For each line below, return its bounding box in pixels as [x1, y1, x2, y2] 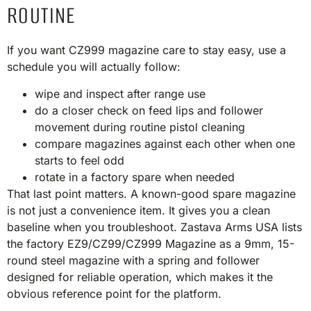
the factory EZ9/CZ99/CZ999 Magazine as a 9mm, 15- [7, 236, 294, 251]
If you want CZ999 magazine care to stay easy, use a [7, 43, 286, 58]
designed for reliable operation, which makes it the [7, 269, 273, 284]
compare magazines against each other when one [35, 136, 295, 151]
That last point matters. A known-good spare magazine [7, 186, 296, 201]
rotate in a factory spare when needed [35, 169, 235, 184]
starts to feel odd [35, 153, 124, 167]
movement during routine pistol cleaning [35, 119, 245, 134]
